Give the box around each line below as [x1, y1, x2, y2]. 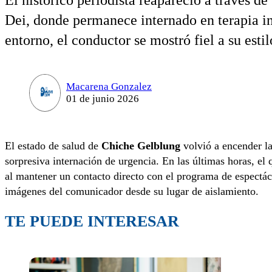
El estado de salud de [5, 140, 101, 152]
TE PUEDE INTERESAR [5, 212, 179, 230]
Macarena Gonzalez [66, 81, 152, 93]
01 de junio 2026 [66, 93, 139, 105]
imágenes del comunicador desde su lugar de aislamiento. [5, 185, 259, 198]
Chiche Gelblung [101, 140, 180, 152]
